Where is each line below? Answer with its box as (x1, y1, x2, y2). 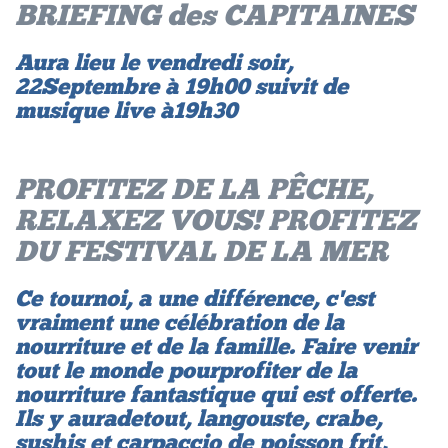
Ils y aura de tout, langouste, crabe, (15, 401, 382, 434)
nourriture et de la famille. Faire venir (15, 329, 417, 362)
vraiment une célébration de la (15, 305, 344, 338)
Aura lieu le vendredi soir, (15, 45, 293, 78)
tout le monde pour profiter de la (15, 353, 357, 386)
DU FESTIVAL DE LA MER (15, 229, 388, 272)
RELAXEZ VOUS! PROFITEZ (15, 198, 417, 241)
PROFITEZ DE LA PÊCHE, (15, 167, 373, 210)
